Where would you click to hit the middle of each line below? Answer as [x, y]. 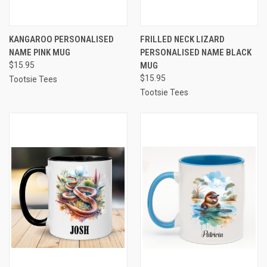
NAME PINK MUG [40, 52]
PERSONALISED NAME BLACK [195, 52]
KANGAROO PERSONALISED [61, 39]
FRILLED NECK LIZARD [182, 39]
